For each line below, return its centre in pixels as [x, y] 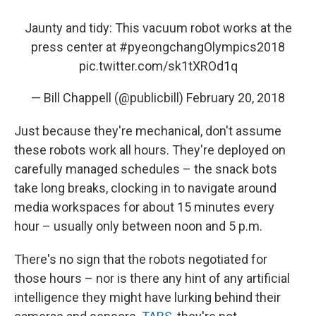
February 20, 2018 [236, 98]
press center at [75, 47]
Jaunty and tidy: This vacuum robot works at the [158, 28]
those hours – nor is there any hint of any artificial [152, 279]
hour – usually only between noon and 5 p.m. [138, 226]
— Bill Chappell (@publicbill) [109, 98]
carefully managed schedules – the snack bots [146, 169]
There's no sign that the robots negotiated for [141, 260]
